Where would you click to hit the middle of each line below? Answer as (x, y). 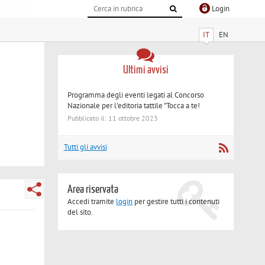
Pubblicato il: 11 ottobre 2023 (113, 118)
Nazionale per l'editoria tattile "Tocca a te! (134, 105)
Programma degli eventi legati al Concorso (136, 95)
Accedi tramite (92, 202)
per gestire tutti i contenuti (176, 202)
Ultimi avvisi (146, 70)
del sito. (80, 212)
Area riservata (93, 190)
